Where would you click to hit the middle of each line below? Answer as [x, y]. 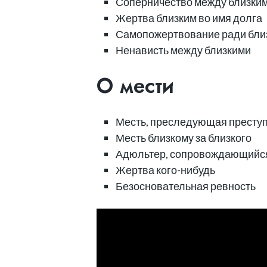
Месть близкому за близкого [183, 138]
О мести [135, 86]
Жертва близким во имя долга [189, 18]
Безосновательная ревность [185, 186]
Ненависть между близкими [183, 50]
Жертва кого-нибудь [165, 170]
